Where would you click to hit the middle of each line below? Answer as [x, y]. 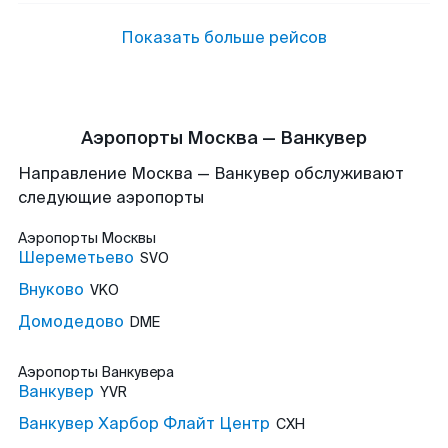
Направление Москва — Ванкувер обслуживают [211, 173]
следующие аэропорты [111, 197]
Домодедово [71, 321]
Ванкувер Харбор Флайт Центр [144, 423]
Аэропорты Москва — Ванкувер [224, 138]
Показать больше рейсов [224, 37]
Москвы [128, 238]
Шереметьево [76, 257]
